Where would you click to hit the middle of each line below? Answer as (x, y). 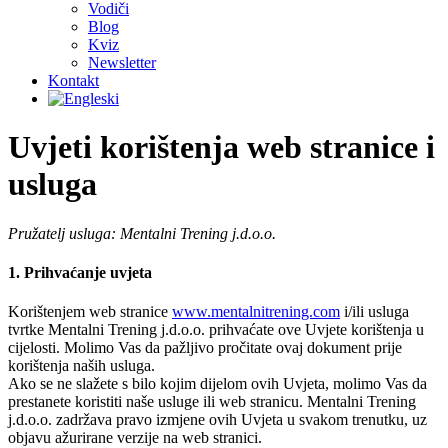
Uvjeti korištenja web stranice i (221, 147)
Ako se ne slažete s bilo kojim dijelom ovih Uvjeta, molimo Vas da (217, 384)
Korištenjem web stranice (90, 312)
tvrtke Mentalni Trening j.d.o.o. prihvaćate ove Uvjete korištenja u (216, 330)
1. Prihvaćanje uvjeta (80, 272)
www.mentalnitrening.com (256, 312)
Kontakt (73, 80)
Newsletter (122, 62)
